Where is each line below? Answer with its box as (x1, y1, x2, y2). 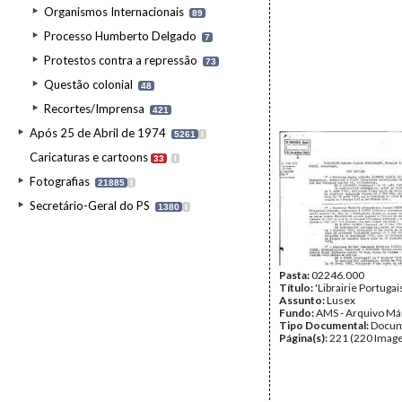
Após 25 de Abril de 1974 (30, 126, 166, 140)
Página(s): (279, 331, 329, 345)
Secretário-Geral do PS (30, 198, 150, 213)
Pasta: (279, 268, 311, 282)
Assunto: (279, 293, 327, 307)
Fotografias (30, 174, 90, 188)
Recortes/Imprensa (44, 101, 144, 116)
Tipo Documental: (279, 319, 371, 332)
